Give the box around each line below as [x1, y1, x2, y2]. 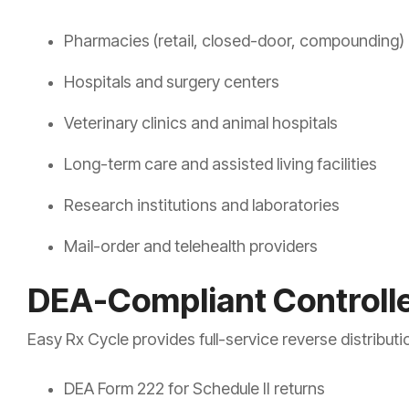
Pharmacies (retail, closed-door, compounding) [64, 31, 404, 51]
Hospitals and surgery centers [64, 72, 279, 92]
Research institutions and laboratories [64, 195, 340, 215]
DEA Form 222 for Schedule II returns [64, 379, 325, 399]
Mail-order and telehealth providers [64, 236, 318, 257]
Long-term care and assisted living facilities [64, 154, 377, 174]
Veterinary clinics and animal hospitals [64, 113, 338, 133]
